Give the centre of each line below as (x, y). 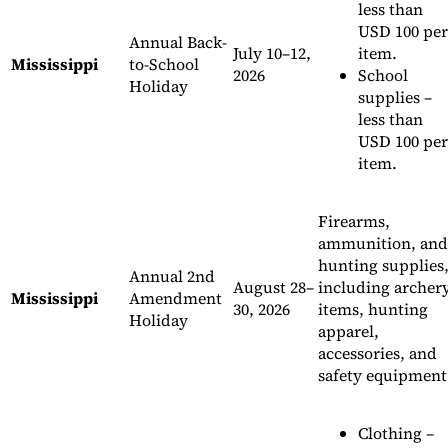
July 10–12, (272, 53)
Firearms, (354, 221)
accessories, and (377, 353)
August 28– (273, 287)
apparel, (348, 331)
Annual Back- (178, 42)
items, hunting (373, 309)
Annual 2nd (172, 276)
